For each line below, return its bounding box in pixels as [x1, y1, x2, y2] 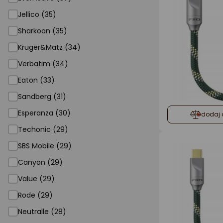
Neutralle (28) [18, 207, 66, 217]
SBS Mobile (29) [18, 141, 72, 151]
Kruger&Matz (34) [18, 42, 81, 52]
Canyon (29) [18, 157, 63, 167]
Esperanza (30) [18, 108, 71, 118]
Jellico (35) [18, 9, 56, 19]
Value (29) [18, 174, 55, 184]
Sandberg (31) [18, 92, 66, 102]
